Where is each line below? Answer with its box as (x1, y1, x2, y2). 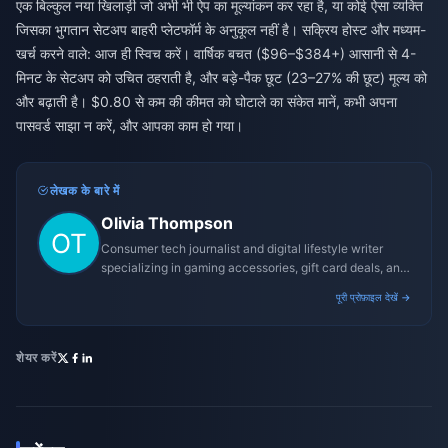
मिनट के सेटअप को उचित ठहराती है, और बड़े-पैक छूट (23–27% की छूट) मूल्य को (16, 69, 427, 87)
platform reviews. (101, 279, 197, 295)
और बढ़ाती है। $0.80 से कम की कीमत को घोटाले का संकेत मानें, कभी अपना (16, 93, 397, 111)
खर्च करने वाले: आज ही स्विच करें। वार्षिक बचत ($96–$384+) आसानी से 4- (16, 45, 416, 63)
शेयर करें (16, 350, 57, 366)
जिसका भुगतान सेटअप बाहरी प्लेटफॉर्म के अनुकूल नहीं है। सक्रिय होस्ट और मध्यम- (16, 21, 426, 39)
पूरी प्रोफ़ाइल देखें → (336, 291, 411, 304)
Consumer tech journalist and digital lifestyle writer (101, 241, 383, 257)
